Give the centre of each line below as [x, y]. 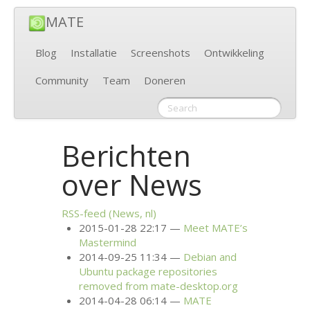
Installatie [94, 53]
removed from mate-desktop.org [159, 286]
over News [132, 184]
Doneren [165, 81]
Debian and [210, 257]
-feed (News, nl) [118, 213]
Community [62, 81]
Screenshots [161, 53]
